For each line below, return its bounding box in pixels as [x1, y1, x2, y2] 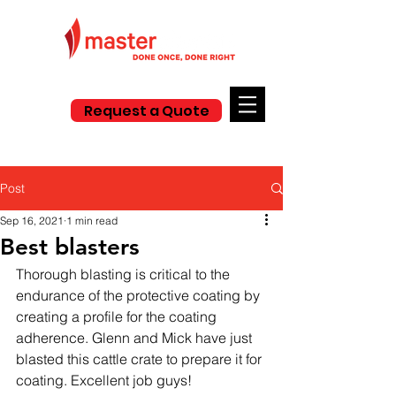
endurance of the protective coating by [16, 286, 263, 304]
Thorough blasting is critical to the [16, 265, 233, 283]
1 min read [66, 214, 118, 227]
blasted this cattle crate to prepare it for [16, 350, 265, 368]
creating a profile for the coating [16, 308, 220, 325]
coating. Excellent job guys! [16, 371, 195, 389]
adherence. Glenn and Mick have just [16, 329, 255, 346]
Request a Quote [83, 100, 209, 121]
